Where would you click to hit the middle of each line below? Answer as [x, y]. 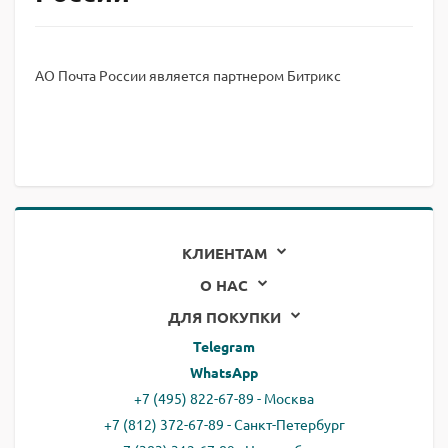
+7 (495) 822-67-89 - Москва [224, 398]
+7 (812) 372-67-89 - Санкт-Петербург [224, 424]
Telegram [224, 346]
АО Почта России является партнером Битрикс [188, 75]
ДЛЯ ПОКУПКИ [224, 317]
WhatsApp [224, 372]
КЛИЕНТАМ [224, 253]
